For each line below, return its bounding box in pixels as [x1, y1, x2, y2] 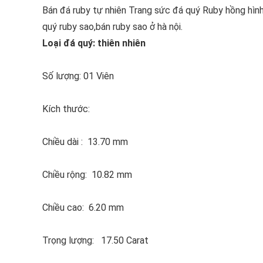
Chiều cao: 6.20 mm [42, 202, 124, 213]
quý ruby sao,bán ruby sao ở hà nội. [42, 21, 183, 32]
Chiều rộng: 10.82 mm [42, 169, 132, 180]
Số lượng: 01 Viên [42, 70, 114, 82]
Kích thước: [42, 103, 90, 114]
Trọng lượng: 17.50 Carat [42, 235, 149, 246]
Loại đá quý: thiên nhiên [42, 38, 146, 49]
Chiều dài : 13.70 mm [42, 136, 128, 147]
